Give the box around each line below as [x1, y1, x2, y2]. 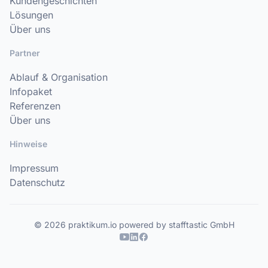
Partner [10, 48, 40, 58]
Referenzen [10, 100, 60, 112]
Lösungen [10, 9, 53, 21]
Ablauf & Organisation [10, 71, 108, 83]
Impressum [10, 162, 59, 174]
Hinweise [10, 139, 47, 149]
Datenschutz [10, 176, 65, 188]
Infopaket [10, 86, 52, 98]
